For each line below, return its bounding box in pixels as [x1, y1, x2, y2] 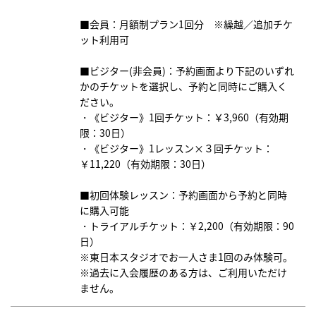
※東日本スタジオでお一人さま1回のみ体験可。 [80, 250, 293, 265]
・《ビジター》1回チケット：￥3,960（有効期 [80, 110, 288, 125]
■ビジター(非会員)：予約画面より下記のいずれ [80, 63, 294, 78]
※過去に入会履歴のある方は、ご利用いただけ [80, 265, 287, 280]
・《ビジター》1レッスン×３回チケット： [80, 141, 273, 156]
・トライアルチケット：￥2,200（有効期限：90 [80, 219, 294, 233]
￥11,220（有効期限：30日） [80, 157, 211, 171]
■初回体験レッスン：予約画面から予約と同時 [80, 188, 287, 202]
